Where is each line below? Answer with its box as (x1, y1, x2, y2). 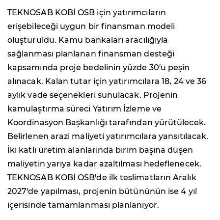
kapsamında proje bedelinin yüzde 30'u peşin (7, 63, 190, 73)
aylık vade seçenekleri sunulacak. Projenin (7, 90, 178, 100)
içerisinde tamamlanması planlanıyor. (7, 200, 159, 210)
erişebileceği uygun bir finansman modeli (7, 22, 175, 31)
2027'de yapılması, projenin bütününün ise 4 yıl (7, 187, 197, 196)
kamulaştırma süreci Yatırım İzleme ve (7, 104, 162, 114)
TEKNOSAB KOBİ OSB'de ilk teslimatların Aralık (7, 173, 196, 183)
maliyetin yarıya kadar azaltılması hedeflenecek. (7, 159, 201, 169)
